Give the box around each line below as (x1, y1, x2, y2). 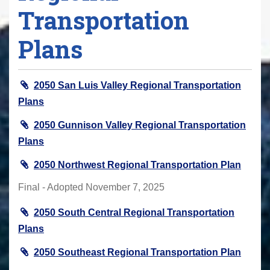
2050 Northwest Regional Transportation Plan (34, 159, 241, 170)
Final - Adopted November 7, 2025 (18, 181, 165, 192)
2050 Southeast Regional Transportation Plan (34, 247, 241, 257)
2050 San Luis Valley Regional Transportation (34, 80, 241, 90)
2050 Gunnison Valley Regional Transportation (34, 119, 246, 130)
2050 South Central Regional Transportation (34, 207, 234, 218)
